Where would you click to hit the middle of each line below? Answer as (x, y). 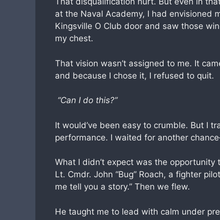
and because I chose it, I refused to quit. (135, 75)
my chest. (74, 38)
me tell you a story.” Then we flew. (123, 187)
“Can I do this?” (86, 100)
